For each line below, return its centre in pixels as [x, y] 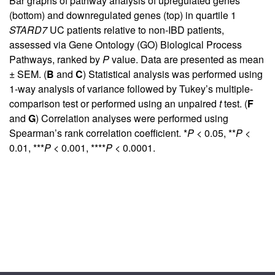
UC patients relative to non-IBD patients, [136, 30]
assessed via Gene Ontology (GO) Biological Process [126, 45]
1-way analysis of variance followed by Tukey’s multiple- [131, 89]
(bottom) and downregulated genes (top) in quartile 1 [123, 15]
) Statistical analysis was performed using [173, 74]
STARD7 [28, 30]
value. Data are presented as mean [187, 60]
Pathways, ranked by [56, 60]
